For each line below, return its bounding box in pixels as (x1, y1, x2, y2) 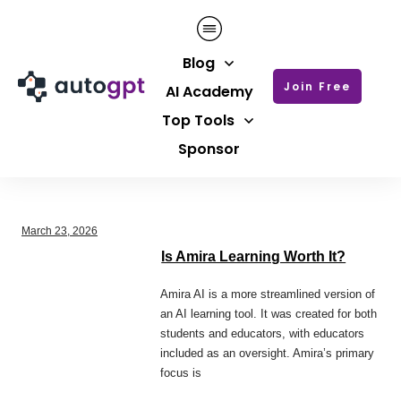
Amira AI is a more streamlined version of (160, 286, 376, 301)
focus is (160, 365, 202, 380)
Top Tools (162, 109, 235, 131)
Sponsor (178, 138, 240, 159)
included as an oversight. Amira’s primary (160, 346, 375, 360)
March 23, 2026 (21, 224, 98, 237)
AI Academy (165, 81, 253, 102)
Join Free (284, 78, 352, 94)
